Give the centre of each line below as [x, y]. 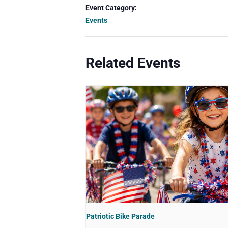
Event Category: [111, 8]
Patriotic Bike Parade [120, 217]
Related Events [133, 63]
